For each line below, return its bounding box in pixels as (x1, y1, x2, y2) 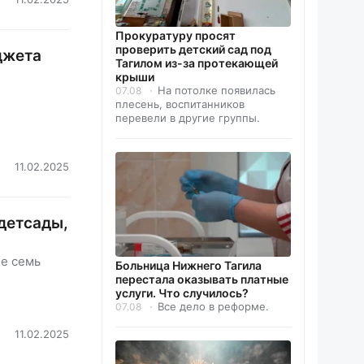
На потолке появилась (158, 83, 275, 97)
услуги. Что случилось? (115, 285, 249, 300)
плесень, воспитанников (115, 97, 245, 110)
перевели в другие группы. (115, 110, 260, 124)
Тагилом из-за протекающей (115, 55, 278, 70)
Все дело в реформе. (158, 299, 269, 313)
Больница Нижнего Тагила (115, 258, 262, 272)
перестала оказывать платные (115, 271, 288, 286)
